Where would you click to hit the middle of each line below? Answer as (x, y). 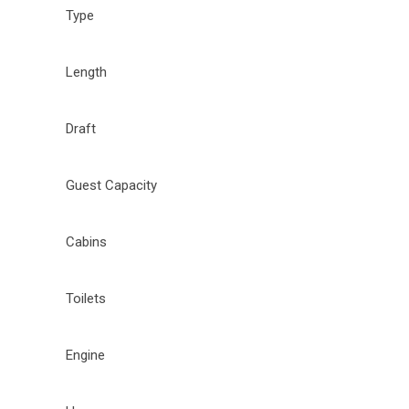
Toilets (86, 298)
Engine (85, 355)
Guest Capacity (111, 185)
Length (86, 72)
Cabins (86, 241)
